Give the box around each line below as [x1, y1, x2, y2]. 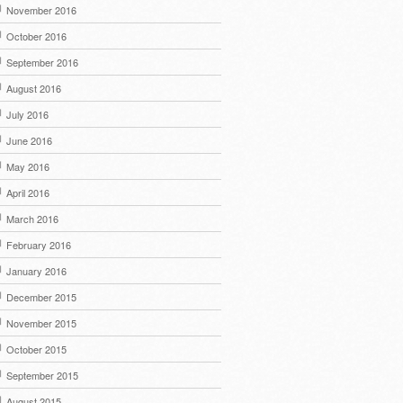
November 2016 [6, 3, 76, 17]
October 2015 [6, 342, 67, 356]
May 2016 [6, 159, 49, 174]
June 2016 [6, 133, 52, 148]
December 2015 [6, 290, 76, 304]
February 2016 [6, 237, 71, 252]
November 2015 [6, 316, 76, 330]
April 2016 [6, 185, 49, 200]
